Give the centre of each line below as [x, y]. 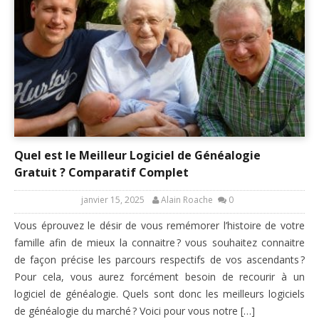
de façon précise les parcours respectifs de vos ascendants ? [159, 259]
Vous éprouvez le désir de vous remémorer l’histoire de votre [159, 225]
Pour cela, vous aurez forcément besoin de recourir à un [159, 276]
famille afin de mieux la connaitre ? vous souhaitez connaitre [159, 242]
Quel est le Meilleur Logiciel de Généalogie [137, 155]
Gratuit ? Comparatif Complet [101, 172]
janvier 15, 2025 [113, 199]
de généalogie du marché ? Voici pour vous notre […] [135, 310]
